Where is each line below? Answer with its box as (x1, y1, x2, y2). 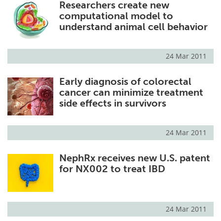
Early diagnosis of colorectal (59, 75, 191, 88)
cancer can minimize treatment (59, 86, 203, 99)
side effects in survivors (59, 97, 166, 110)
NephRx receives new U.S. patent (59, 152, 210, 164)
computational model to (59, 10, 173, 22)
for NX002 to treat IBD (59, 163, 165, 175)
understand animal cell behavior (59, 21, 208, 33)
